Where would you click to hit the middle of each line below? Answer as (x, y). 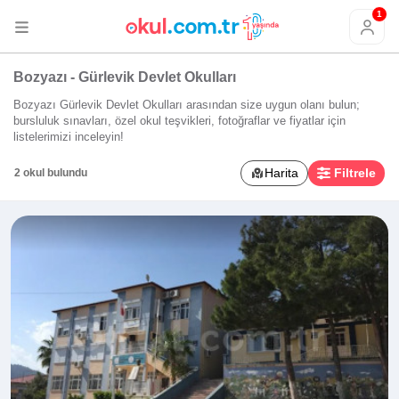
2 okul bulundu (51, 173)
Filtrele (355, 172)
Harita (282, 172)
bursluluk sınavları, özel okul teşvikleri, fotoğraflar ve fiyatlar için (179, 120)
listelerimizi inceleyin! (69, 136)
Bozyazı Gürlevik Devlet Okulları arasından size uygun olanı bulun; (187, 104)
